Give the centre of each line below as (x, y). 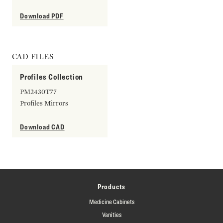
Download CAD (42, 126)
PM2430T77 (38, 91)
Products (111, 186)
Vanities (111, 214)
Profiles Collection (52, 77)
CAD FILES (33, 56)
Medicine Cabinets (111, 201)
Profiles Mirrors (44, 103)
